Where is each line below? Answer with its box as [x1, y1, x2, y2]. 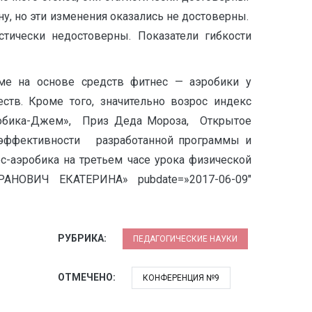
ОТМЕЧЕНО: [58, 271, 118, 283]
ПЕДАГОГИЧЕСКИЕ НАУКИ [133, 233, 237, 244]
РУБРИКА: [58, 232, 109, 244]
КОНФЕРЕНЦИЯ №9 [143, 272, 219, 283]
